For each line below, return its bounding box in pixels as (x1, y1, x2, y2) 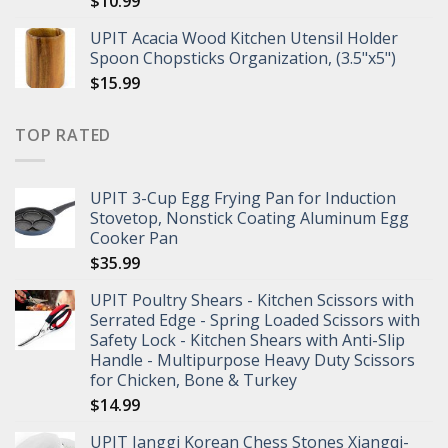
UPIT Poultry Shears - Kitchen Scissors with (90, 288, 414, 311)
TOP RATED (15, 124, 112, 147)
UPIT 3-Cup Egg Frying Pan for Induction (90, 186, 396, 209)
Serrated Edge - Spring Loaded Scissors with (90, 308, 420, 331)
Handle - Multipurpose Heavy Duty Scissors (90, 348, 415, 371)
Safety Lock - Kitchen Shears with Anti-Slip (90, 328, 405, 351)
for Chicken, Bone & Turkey (90, 368, 297, 391)
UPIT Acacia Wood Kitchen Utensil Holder (90, 27, 398, 50)
